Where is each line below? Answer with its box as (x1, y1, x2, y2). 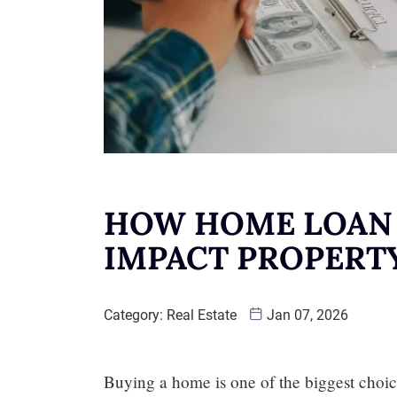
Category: (104, 306, 167, 323)
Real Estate (167, 306, 237, 323)
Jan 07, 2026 (263, 306, 348, 323)
